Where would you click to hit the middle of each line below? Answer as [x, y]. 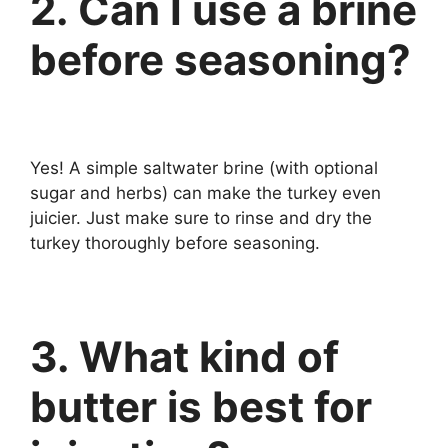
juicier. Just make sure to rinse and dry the [201, 217]
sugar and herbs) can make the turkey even [205, 192]
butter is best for [201, 406]
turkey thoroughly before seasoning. [175, 242]
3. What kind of [184, 356]
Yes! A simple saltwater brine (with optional [204, 167]
